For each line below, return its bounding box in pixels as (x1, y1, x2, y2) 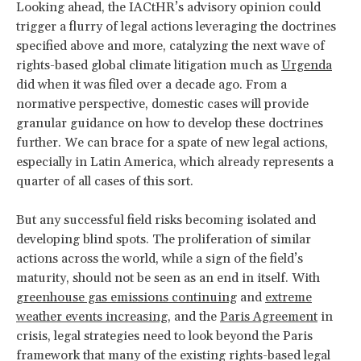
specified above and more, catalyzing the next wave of (16, 37, 325, 54)
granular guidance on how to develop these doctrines (16, 114, 323, 131)
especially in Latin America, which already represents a (16, 153, 334, 170)
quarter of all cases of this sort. (16, 172, 197, 189)
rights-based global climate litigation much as (16, 56, 281, 73)
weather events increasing (16, 308, 168, 325)
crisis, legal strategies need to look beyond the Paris (16, 327, 313, 344)
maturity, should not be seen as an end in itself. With (16, 269, 320, 286)
